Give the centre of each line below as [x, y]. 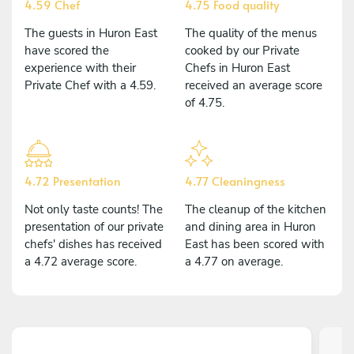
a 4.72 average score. [81, 261]
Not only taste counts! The [94, 209]
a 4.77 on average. [234, 261]
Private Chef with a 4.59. [90, 85]
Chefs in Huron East [237, 68]
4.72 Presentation [73, 180]
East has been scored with [255, 244]
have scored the [67, 50]
